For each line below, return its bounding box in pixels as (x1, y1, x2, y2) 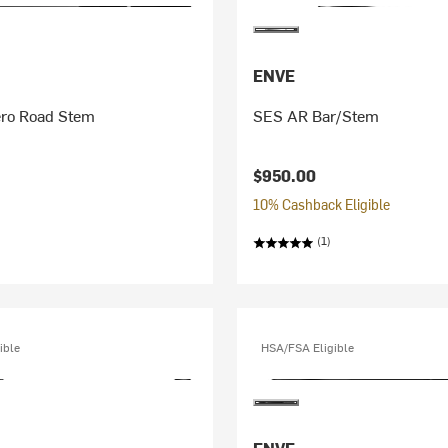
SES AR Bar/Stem (253, 104, 380, 126)
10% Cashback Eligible (253, 195, 391, 214)
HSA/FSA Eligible (261, 339, 355, 355)
